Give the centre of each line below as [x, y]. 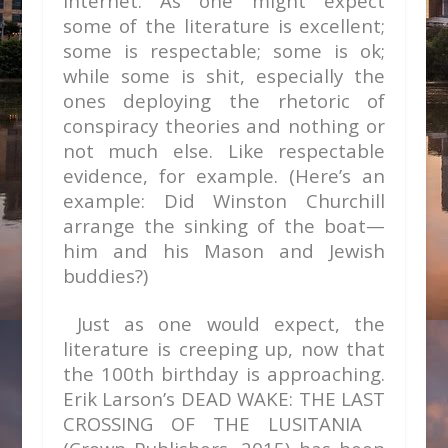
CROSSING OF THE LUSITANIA [224, 423]
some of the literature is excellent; [224, 25]
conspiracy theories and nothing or [224, 125]
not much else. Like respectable [224, 150]
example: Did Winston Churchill [224, 200]
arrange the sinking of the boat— [224, 225]
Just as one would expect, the [224, 323]
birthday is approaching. [270, 373]
